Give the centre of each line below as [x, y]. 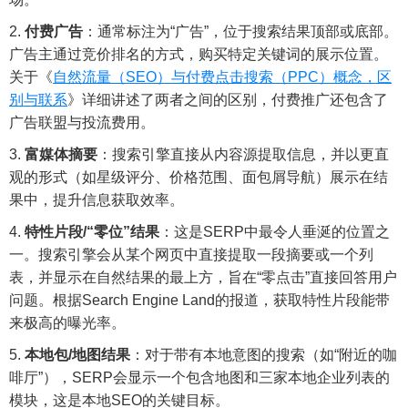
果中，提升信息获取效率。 [97, 200]
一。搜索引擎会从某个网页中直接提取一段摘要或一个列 [191, 255]
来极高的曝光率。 [67, 323]
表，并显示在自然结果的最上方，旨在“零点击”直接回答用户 [203, 277]
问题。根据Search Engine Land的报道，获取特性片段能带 [199, 300]
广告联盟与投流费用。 [82, 122]
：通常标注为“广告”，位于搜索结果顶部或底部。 [240, 31]
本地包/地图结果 [77, 355]
